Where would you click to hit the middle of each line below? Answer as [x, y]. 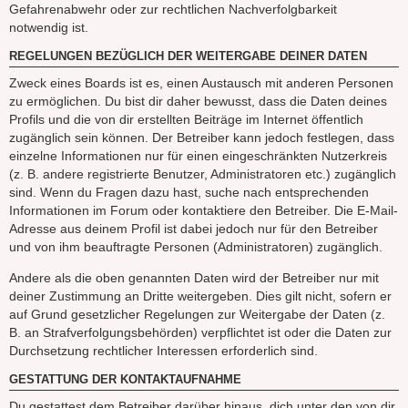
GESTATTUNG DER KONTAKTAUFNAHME [125, 380]
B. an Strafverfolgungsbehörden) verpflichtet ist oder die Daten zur [200, 333]
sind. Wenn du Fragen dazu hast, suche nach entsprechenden [189, 192]
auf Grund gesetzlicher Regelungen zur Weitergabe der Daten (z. [197, 315]
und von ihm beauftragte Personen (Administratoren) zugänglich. [196, 246]
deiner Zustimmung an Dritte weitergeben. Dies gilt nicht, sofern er [200, 296]
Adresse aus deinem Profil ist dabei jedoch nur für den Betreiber [194, 228]
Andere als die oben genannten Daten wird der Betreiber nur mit [194, 278]
